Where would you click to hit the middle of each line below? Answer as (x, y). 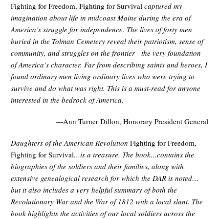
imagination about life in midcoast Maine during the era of (101, 18)
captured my (163, 6)
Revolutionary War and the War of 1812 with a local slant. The (107, 202)
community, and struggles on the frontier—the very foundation (106, 53)
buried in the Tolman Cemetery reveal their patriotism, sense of (107, 41)
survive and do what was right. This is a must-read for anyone (106, 88)
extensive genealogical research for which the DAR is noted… (105, 178)
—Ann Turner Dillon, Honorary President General (132, 121)
